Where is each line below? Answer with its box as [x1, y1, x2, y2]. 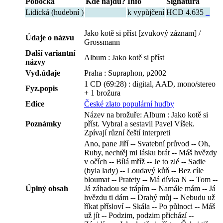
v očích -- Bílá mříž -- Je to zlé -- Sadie [84, 157, 206, 166]
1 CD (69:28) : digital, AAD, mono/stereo [84, 79, 216, 88]
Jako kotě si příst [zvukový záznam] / [84, 28, 201, 37]
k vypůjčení [127, 7, 164, 16]
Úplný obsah [25, 184, 68, 193]
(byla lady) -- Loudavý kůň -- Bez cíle [84, 166, 204, 175]
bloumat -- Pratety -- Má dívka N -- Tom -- [84, 175, 218, 184]
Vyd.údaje [25, 68, 60, 77]
